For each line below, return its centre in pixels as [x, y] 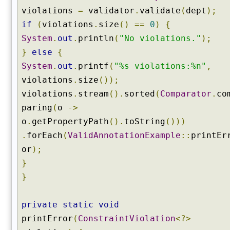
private [40, 205]
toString [145, 121]
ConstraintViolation [127, 218]
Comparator [186, 94]
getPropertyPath [70, 121]
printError [47, 218]
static [78, 205]
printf [93, 66]
